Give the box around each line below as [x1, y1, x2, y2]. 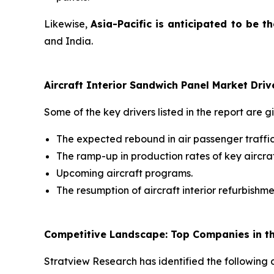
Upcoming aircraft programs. [56, 166, 193, 179]
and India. [44, 34, 93, 47]
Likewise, [44, 17, 91, 30]
